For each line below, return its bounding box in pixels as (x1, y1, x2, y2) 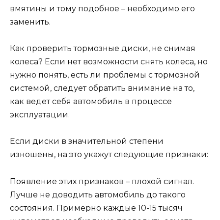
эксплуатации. (10, 110, 70, 120)
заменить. (10, 17, 51, 27)
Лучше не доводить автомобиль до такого (10, 190, 186, 199)
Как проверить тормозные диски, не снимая (10, 44, 195, 54)
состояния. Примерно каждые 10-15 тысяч (10, 203, 183, 213)
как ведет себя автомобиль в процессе (10, 97, 172, 107)
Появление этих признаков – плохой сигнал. (10, 176, 194, 186)
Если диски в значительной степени (10, 137, 164, 146)
